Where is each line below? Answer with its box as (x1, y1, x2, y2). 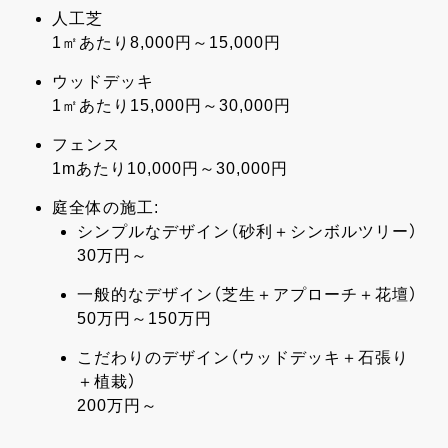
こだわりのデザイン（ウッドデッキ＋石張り (76, 349, 409, 367)
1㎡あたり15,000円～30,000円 (51, 97, 291, 115)
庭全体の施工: (51, 199, 159, 217)
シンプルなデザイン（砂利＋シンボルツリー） (76, 223, 418, 241)
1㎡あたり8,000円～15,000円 (51, 34, 281, 52)
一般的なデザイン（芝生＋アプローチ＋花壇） (76, 286, 418, 304)
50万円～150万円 (76, 310, 212, 328)
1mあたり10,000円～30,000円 (51, 160, 288, 178)
